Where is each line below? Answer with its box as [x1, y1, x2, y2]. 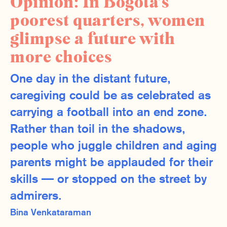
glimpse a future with [10, 27, 175, 50]
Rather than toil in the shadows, [10, 123, 185, 136]
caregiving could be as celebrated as [10, 90, 211, 102]
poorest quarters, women [10, 9, 205, 32]
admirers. [10, 190, 62, 203]
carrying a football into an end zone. [10, 106, 207, 119]
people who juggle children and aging [10, 140, 217, 153]
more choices [10, 46, 112, 68]
